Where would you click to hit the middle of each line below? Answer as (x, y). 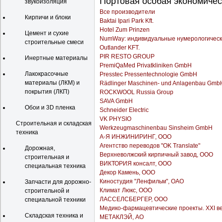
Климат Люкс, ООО (126, 190)
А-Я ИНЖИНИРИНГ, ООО (136, 137)
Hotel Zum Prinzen (125, 30)
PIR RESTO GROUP (127, 56)
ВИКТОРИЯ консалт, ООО (136, 164)
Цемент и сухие (47, 33)
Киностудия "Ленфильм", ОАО (142, 181)
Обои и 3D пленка (50, 108)
